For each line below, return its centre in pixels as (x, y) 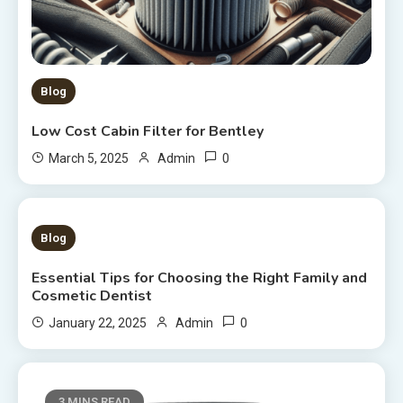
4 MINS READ (95, 237)
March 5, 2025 (89, 158)
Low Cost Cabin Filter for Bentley (148, 131)
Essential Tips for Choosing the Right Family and (200, 278)
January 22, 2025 (98, 322)
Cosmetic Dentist (92, 296)
